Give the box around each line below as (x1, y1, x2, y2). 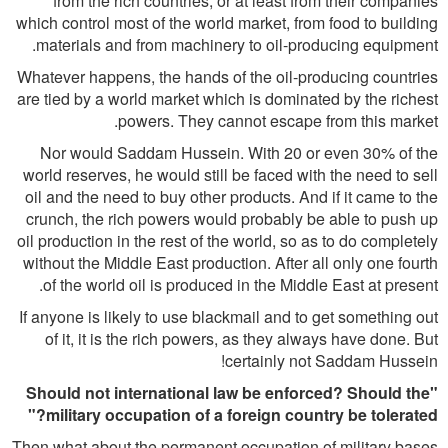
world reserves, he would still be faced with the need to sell (23, 163, 438, 186)
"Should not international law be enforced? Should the (26, 381, 430, 404)
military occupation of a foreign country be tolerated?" (46, 403, 438, 426)
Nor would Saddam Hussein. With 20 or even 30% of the (40, 141, 438, 164)
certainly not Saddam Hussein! (225, 349, 438, 372)
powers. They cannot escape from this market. (118, 109, 438, 132)
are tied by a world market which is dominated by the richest (17, 87, 438, 110)
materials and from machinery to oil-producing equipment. (36, 33, 438, 56)
